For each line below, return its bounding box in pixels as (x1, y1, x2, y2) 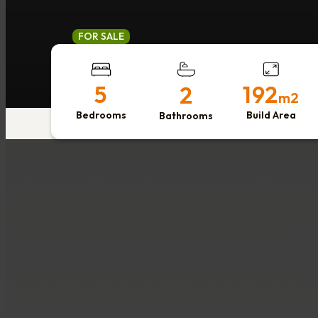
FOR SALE (78, 30, 124, 43)
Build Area (246, 108, 296, 121)
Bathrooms (159, 109, 213, 122)
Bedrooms (75, 108, 126, 121)
